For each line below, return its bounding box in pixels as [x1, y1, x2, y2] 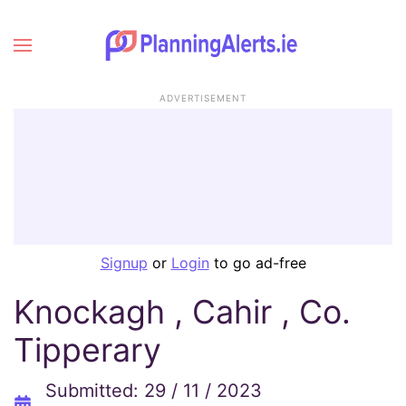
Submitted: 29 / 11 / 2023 [45, 380, 262, 401]
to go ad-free [208, 254, 306, 272]
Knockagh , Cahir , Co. [14, 292, 351, 332]
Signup [100, 254, 148, 272]
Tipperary [14, 330, 161, 370]
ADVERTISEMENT [159, 92, 246, 103]
